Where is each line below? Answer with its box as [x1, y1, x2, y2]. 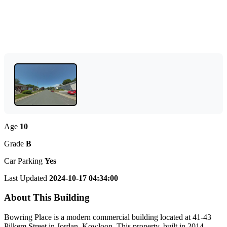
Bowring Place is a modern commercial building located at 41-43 [4, 213, 211, 221]
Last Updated [4, 173, 49, 182]
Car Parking [4, 156, 45, 165]
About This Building [4, 192, 90, 203]
